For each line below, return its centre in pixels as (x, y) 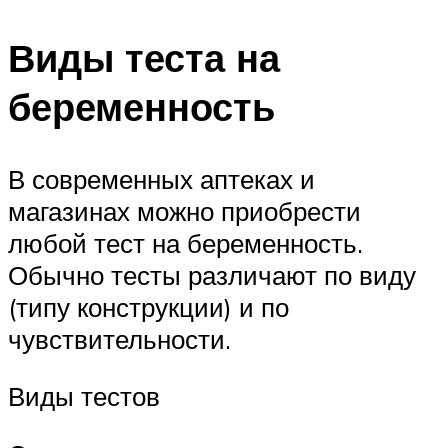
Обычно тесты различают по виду (212, 274)
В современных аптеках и (161, 178)
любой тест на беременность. (185, 242)
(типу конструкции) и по (148, 306)
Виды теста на (144, 57)
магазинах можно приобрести (184, 210)
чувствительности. (119, 338)
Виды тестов (84, 396)
